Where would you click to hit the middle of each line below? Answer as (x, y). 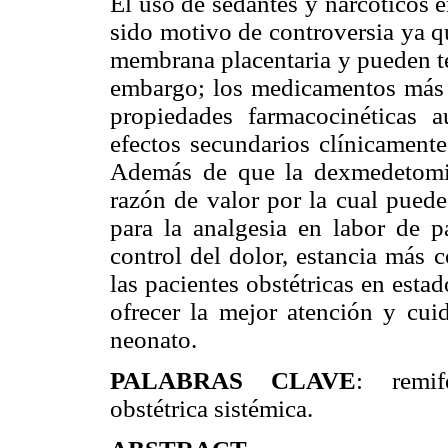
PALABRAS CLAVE (233, 380)
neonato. (153, 339)
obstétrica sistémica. (211, 408)
